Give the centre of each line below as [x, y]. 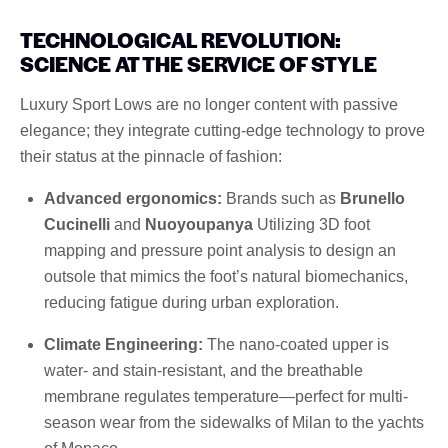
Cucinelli [77, 224]
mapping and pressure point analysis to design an [220, 250]
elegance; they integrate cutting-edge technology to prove [222, 130]
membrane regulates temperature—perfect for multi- [226, 396]
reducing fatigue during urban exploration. [191, 302]
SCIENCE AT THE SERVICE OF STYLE [198, 63]
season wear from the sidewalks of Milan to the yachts [234, 422]
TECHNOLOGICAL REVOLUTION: [180, 39]
